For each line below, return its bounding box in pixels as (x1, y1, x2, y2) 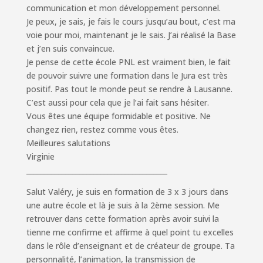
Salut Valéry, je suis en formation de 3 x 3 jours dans (26, 186, 228, 198)
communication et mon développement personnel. (26, 2, 221, 14)
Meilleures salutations (26, 137, 110, 149)
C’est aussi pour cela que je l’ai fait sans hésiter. (26, 97, 209, 109)
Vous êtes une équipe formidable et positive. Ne (26, 110, 211, 122)
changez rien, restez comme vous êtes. (26, 124, 178, 136)
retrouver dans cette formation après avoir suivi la (26, 213, 219, 225)
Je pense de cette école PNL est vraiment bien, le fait (26, 56, 231, 68)
